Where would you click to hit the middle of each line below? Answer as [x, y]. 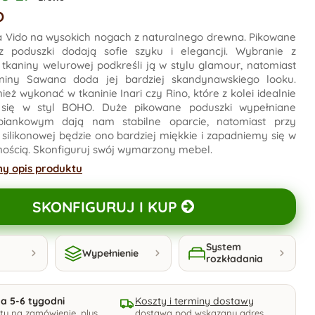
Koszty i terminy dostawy [194, 301]
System [224, 247]
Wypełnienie [110, 253]
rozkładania [235, 259]
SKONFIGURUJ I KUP [104, 207]
